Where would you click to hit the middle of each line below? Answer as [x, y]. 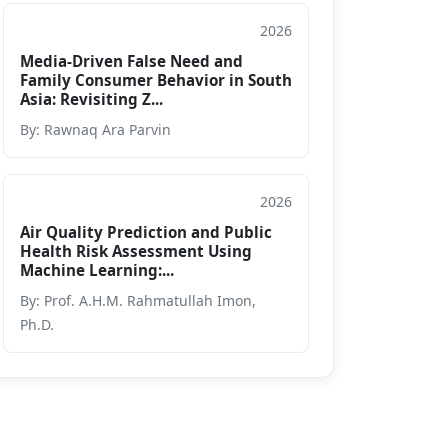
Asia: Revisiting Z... [91, 98]
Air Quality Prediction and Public [146, 231]
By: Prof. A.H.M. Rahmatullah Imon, [138, 300]
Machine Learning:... [97, 269]
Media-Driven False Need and [131, 60]
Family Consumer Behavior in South [156, 79]
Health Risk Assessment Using [136, 250]
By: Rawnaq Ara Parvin [95, 129]
